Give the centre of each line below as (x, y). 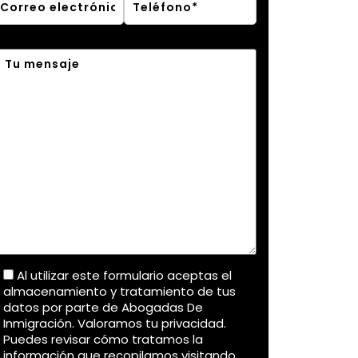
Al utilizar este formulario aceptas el (124, 276)
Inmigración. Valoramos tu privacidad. (114, 324)
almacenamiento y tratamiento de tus (119, 292)
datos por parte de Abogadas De (103, 308)
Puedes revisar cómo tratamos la (103, 340)
